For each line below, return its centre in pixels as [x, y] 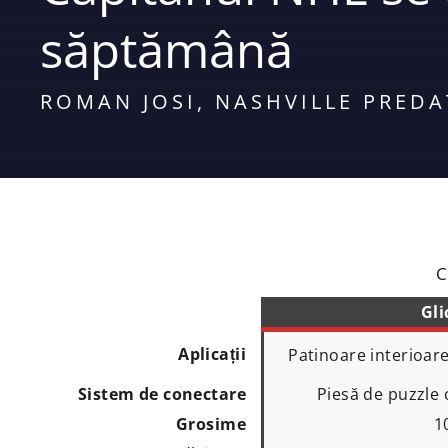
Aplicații [212, 353]
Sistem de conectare [161, 393]
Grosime [211, 423]
